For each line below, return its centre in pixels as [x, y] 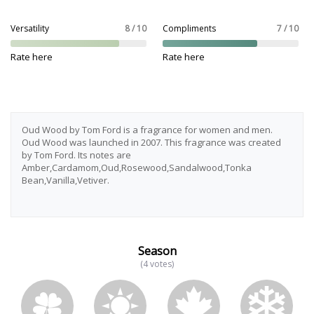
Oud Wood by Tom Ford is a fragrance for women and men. [147, 130]
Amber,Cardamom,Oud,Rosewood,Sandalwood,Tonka [137, 168]
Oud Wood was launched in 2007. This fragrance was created [151, 142]
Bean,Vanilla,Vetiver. [66, 180]
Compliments [189, 28]
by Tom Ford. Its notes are [76, 155]
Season [157, 251]
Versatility [30, 28]
